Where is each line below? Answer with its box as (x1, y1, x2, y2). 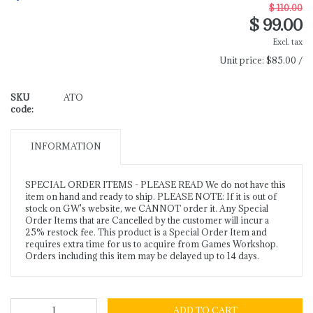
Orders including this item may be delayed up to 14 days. (25, 250, 259, 262)
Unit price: (219, 54, 266, 66)
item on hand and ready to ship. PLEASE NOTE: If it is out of (25, 191, 277, 203)
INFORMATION (30, 140, 101, 152)
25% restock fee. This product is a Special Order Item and (25, 226, 267, 238)
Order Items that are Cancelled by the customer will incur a (25, 214, 269, 226)
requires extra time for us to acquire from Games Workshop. (25, 238, 278, 250)
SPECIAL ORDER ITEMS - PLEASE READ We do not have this (25, 179, 286, 191)
